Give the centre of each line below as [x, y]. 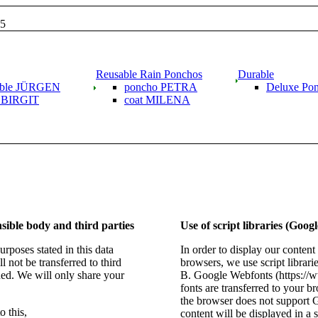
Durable [256, 74]
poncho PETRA [161, 87]
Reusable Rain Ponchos [149, 74]
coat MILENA [157, 100]
